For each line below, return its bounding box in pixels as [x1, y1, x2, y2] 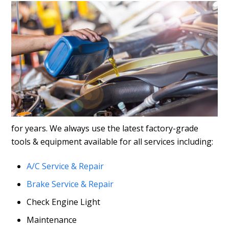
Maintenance [27, 214, 77, 225]
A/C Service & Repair [27, 160, 104, 172]
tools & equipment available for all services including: [11, 135, 214, 147]
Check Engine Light [27, 196, 101, 208]
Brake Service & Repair [27, 178, 114, 190]
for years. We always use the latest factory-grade [11, 122, 199, 134]
